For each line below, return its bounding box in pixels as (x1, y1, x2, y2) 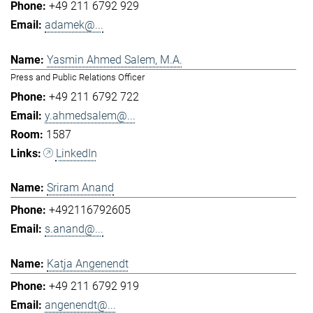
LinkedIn (55, 146, 97, 160)
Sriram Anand (47, 181, 114, 195)
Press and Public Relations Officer (10, 71, 145, 82)
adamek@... (45, 18, 103, 32)
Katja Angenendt (47, 256, 129, 270)
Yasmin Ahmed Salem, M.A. (47, 52, 182, 66)
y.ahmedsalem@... (45, 108, 136, 122)
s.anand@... (45, 222, 103, 236)
